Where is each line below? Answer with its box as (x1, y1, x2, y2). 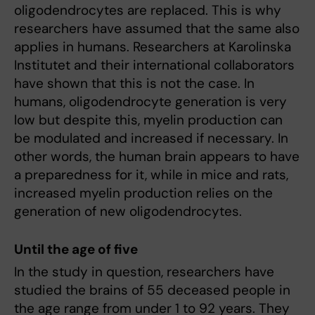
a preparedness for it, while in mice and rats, (14, 166, 288, 184)
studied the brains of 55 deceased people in (14, 281, 290, 299)
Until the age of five (14, 240, 138, 258)
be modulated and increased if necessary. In (14, 129, 288, 147)
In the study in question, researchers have (14, 262, 274, 281)
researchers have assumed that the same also (14, 20, 300, 37)
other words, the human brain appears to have (14, 148, 300, 165)
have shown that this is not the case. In (14, 75, 255, 92)
